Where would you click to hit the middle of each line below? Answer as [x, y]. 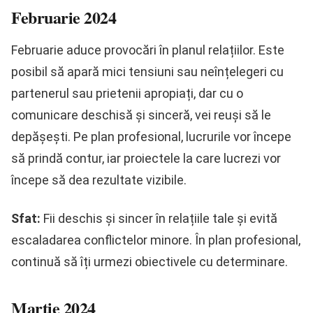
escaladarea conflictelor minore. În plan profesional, [156, 240]
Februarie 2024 [64, 17]
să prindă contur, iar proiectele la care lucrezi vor [146, 159]
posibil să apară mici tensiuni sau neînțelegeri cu [147, 72]
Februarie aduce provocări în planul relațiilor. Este [148, 50]
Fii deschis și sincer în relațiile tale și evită [159, 219]
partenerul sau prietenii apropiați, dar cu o [127, 94]
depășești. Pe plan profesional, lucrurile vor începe [151, 137]
